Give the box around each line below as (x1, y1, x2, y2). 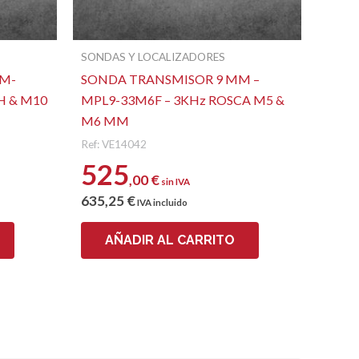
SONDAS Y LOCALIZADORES (81, 50, 225, 63)
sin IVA (159, 176, 190, 188)
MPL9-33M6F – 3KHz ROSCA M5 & (81, 92, 284, 108)
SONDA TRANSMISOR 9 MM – (81, 71, 260, 87)
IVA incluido (135, 197, 188, 208)
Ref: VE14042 (81, 138, 147, 151)
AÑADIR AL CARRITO (105, 232, 235, 248)
